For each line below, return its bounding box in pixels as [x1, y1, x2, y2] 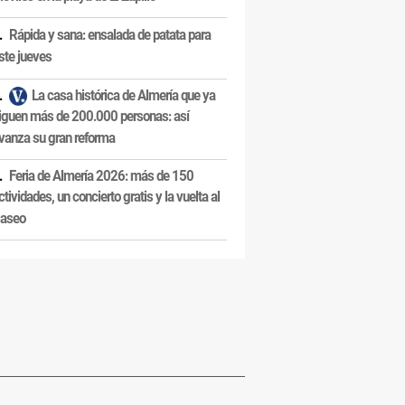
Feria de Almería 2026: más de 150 [9, 166, 193, 185]
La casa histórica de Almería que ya [32, 86, 215, 105]
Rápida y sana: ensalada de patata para [9, 25, 211, 44]
